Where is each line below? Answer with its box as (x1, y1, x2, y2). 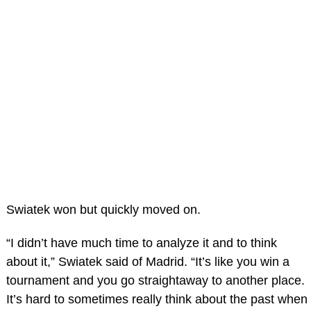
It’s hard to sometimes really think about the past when (6, 292, 308, 306)
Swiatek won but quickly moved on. (6, 203, 201, 217)
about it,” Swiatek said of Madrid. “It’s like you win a (6, 254, 289, 269)
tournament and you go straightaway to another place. (6, 273, 305, 287)
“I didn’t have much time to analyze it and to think (6, 235, 277, 250)
